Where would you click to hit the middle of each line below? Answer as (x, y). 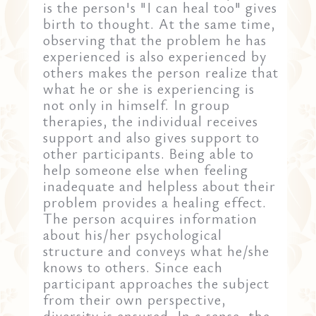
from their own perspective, (135, 299)
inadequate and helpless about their (160, 186)
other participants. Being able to (149, 153)
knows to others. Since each (133, 267)
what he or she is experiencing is (149, 88)
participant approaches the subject (157, 283)
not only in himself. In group (137, 104)
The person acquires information (151, 218)
